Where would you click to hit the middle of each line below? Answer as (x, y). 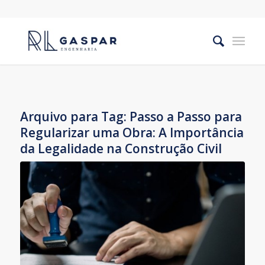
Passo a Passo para (185, 117)
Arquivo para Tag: (75, 117)
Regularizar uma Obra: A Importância (132, 132)
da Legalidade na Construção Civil (121, 148)
